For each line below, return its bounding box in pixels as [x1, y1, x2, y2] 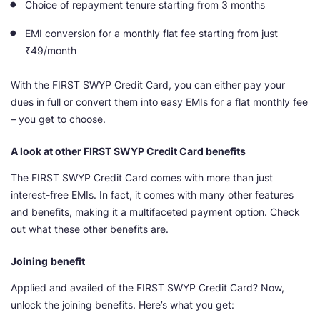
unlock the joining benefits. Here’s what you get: [11, 299, 234, 311]
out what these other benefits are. [11, 223, 169, 236]
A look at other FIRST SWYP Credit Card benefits [11, 145, 246, 158]
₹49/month [25, 44, 76, 57]
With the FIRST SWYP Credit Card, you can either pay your [11, 79, 285, 91]
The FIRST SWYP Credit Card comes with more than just [11, 171, 273, 184]
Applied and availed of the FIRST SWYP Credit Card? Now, [11, 281, 284, 294]
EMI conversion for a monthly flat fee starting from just [25, 27, 278, 40]
